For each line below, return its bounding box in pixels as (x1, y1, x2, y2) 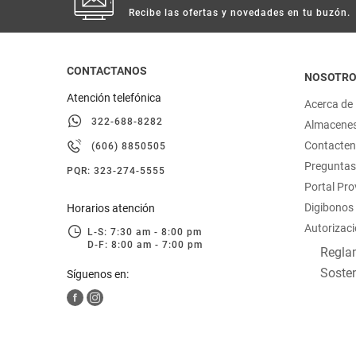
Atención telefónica (67, 91, 161, 105)
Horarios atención (67, 202, 155, 215)
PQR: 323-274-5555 (67, 165, 165, 177)
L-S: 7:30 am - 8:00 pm (87, 226, 202, 238)
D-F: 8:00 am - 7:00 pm (87, 239, 203, 251)
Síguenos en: (67, 268, 129, 281)
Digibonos (304, 201, 354, 215)
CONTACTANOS (67, 64, 147, 78)
